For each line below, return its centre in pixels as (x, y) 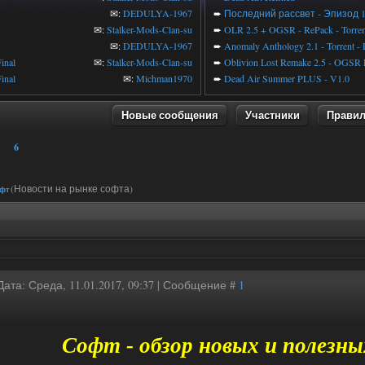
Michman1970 (164, 78)
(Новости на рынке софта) (72, 188)
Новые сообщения (170, 114)
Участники (273, 114)
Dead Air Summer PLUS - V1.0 (287, 78)
